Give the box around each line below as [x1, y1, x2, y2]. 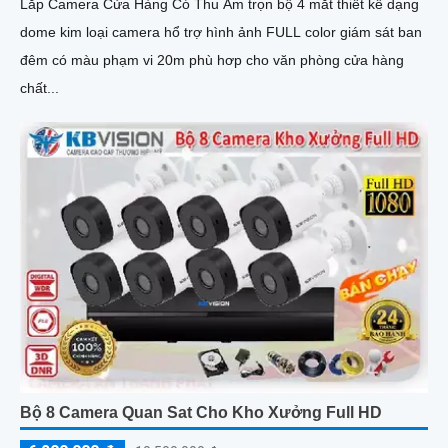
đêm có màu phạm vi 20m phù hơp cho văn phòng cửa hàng [20, 51, 404, 68]
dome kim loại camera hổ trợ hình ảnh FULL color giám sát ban [20, 23, 422, 40]
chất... [20, 79, 59, 96]
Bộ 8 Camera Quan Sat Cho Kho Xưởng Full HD [20, 403, 382, 421]
